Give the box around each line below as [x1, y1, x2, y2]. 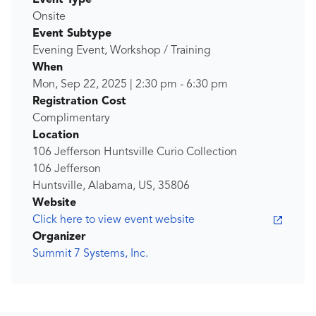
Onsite [32, 11, 66, 23]
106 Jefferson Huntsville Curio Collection [32, 147, 237, 159]
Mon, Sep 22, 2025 [32, 79, 127, 91]
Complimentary [32, 113, 110, 125]
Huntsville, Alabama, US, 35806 [32, 181, 190, 193]
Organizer [32, 231, 86, 243]
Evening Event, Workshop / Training [32, 45, 211, 57]
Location [32, 130, 79, 142]
